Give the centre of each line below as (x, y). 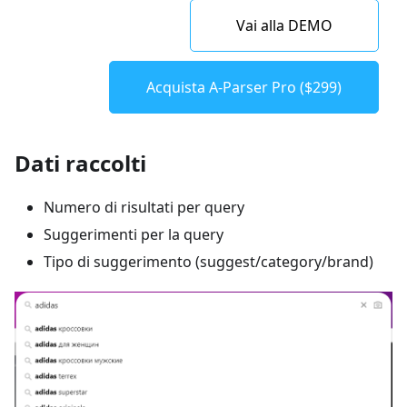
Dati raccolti (80, 163)
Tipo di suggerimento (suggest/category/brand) (208, 261)
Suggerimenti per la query (134, 234)
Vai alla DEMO (284, 25)
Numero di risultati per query (144, 207)
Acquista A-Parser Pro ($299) (244, 87)
